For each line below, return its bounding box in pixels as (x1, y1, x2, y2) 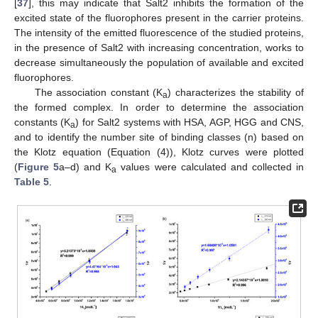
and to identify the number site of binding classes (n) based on (14, 131, 304, 143)
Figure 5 (18, 161, 60, 173)
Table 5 (14, 176, 49, 188)
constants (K (14, 116, 71, 128)
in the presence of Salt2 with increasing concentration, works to (14, 42, 304, 54)
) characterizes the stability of (168, 87, 305, 99)
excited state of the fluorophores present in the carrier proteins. (14, 12, 304, 24)
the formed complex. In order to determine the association (14, 102, 304, 114)
